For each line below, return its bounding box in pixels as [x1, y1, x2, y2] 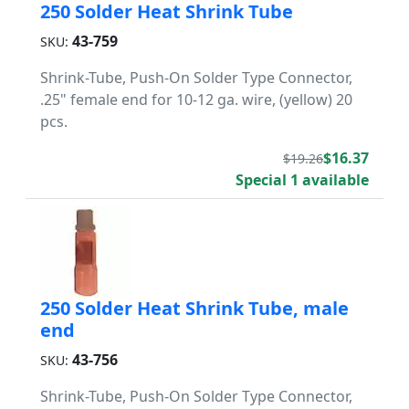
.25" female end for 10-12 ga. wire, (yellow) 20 [40, 89, 352, 110]
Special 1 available [236, 170, 369, 190]
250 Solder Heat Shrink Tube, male [40, 296, 349, 320]
